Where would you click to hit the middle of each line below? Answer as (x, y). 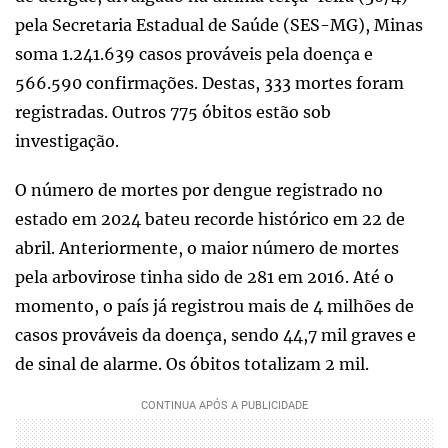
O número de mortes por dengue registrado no (199, 190)
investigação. (67, 141)
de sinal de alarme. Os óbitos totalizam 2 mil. (192, 364)
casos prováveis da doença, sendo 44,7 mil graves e (215, 335)
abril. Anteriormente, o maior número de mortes (207, 248)
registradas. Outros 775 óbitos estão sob (173, 112)
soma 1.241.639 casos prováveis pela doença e (194, 54)
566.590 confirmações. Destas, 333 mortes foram (209, 83)
